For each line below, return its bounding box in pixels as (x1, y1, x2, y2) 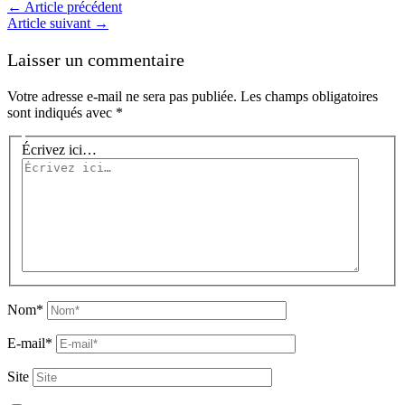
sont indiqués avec (7, 104, 116, 120)
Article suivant (7, 14, 94, 31)
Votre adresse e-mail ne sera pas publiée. (7, 88, 237, 104)
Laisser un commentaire (7, 49, 184, 70)
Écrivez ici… (22, 142, 97, 158)
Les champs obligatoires (240, 88, 378, 104)
